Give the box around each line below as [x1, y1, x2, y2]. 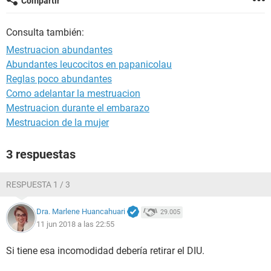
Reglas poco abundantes [6, 73, 112, 85]
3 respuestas [6, 147, 76, 162]
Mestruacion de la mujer [6, 117, 109, 128]
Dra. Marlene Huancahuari [36, 207, 125, 217]
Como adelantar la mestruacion [6, 88, 140, 99]
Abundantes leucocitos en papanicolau [6, 59, 172, 70]
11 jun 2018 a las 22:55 [36, 219, 114, 229]
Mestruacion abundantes [6, 44, 113, 56]
